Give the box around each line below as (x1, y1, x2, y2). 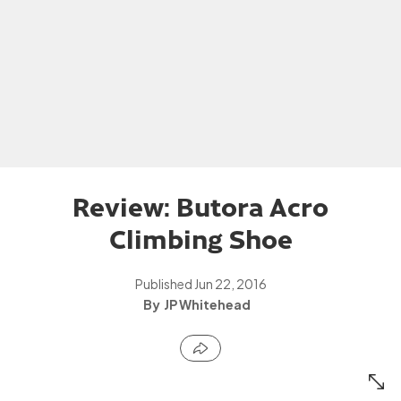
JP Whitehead (164, 296, 251, 313)
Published (134, 276, 194, 292)
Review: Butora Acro (73, 186, 328, 224)
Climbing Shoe (108, 218, 293, 256)
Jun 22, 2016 (193, 276, 267, 292)
